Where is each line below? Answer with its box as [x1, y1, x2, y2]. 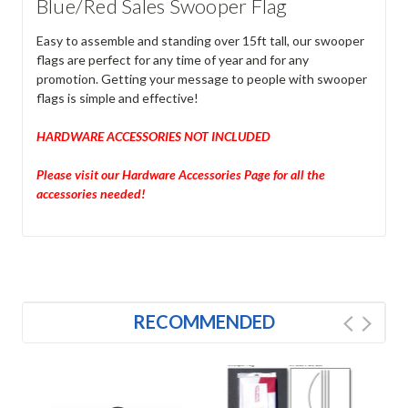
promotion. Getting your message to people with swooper [36, 70, 367, 87]
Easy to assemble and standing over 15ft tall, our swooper [36, 32, 364, 48]
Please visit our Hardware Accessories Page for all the [36, 166, 325, 182]
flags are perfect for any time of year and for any [36, 51, 309, 67]
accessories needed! [36, 185, 146, 201]
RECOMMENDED [132, 310, 275, 332]
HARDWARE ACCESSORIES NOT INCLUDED [36, 127, 270, 144]
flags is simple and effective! [36, 89, 199, 106]
